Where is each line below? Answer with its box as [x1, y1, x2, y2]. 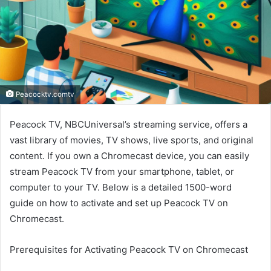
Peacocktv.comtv [14, 90, 74, 99]
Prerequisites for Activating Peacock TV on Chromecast [10, 244, 248, 256]
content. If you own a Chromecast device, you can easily [10, 150, 249, 162]
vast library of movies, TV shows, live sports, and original [10, 134, 253, 146]
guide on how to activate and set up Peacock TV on [10, 197, 228, 209]
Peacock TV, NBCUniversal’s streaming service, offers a [10, 119, 247, 131]
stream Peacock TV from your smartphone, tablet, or [10, 166, 234, 178]
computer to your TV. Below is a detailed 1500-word [10, 181, 232, 194]
